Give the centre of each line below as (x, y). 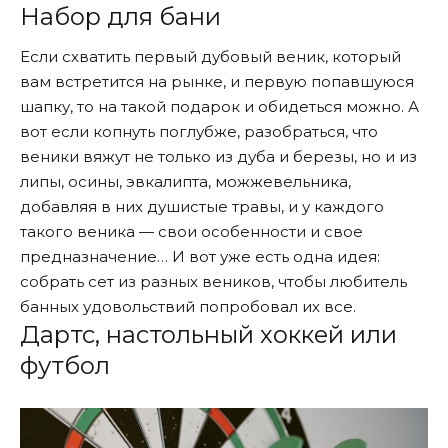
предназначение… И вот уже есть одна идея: (200, 257)
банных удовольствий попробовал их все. (188, 307)
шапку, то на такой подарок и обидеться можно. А (219, 107)
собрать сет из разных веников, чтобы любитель (213, 282)
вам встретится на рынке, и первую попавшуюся (217, 82)
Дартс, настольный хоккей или (208, 335)
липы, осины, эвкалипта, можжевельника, (185, 182)
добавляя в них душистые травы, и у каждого (202, 207)
